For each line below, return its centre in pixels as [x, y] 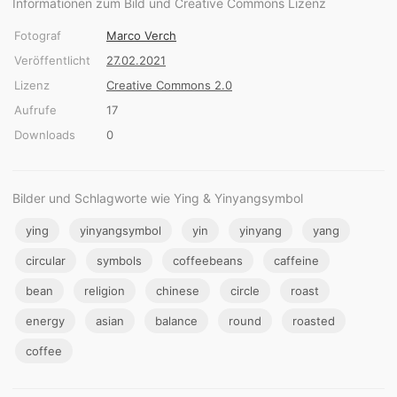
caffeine [296, 260]
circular [46, 260]
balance [176, 320]
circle [245, 290]
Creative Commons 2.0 [169, 85]
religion [105, 290]
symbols [119, 260]
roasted [314, 320]
